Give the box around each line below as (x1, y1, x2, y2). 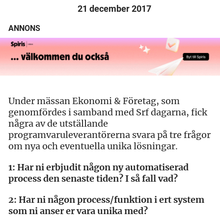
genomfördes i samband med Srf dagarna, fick (8, 106, 207, 118)
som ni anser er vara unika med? (8, 205, 148, 217)
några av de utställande (8, 117, 108, 129)
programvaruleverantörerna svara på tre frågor (8, 129, 211, 140)
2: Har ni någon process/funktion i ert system (8, 193, 204, 205)
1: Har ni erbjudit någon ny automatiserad (8, 161, 189, 173)
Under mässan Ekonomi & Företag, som (8, 95, 180, 107)
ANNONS (8, 24, 40, 33)
